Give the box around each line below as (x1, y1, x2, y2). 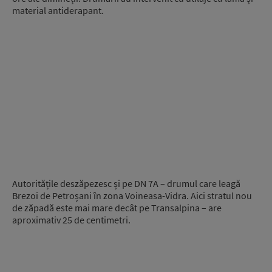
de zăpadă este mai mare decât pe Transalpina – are (12, 202, 222, 214)
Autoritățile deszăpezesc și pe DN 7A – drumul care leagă (12, 177, 240, 190)
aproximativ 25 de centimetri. (12, 214, 131, 226)
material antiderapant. (12, 4, 104, 16)
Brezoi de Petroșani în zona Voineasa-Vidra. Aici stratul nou (12, 189, 252, 202)
